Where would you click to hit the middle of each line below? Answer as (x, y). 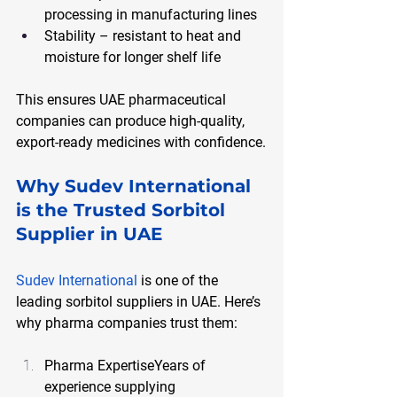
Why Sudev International (136, 186)
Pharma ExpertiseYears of (127, 365)
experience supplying (112, 386)
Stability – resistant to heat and (144, 35)
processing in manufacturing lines (151, 14)
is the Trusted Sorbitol (123, 210)
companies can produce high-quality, (132, 121)
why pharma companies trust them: (127, 323)
